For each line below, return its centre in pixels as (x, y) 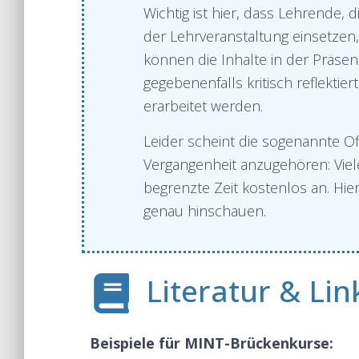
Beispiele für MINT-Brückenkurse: (212, 343)
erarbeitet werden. (203, 106)
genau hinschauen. (204, 211)
